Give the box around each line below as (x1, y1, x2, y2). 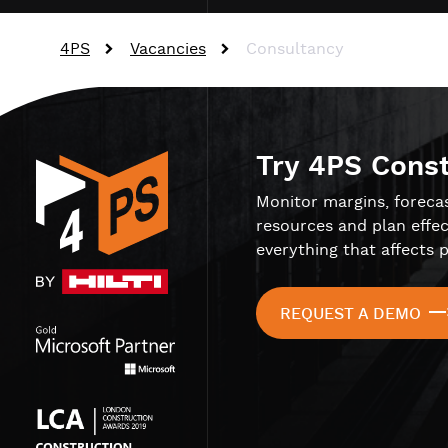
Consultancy (246, 38, 344, 60)
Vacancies (130, 38, 206, 60)
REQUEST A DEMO (280, 303, 421, 325)
